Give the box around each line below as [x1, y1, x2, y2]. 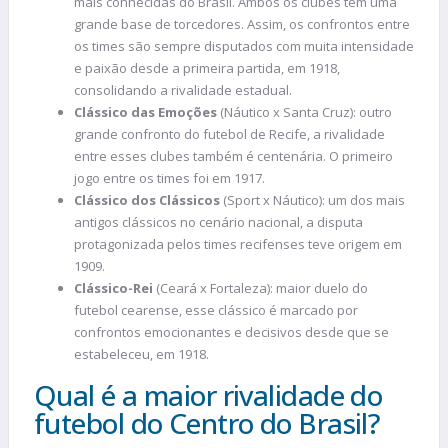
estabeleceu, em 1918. [74, 344, 209, 363]
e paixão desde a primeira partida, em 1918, [74, 58, 340, 77]
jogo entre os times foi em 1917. [74, 168, 265, 187]
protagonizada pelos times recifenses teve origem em [74, 234, 402, 253]
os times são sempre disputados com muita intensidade [74, 36, 414, 55]
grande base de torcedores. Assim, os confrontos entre [74, 14, 410, 33]
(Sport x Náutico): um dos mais [220, 190, 405, 209]
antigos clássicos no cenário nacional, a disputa [74, 212, 363, 231]
